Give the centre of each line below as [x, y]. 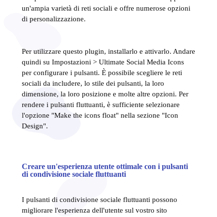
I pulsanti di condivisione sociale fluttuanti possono [99, 199]
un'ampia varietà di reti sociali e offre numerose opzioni [106, 8]
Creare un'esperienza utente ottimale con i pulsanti [105, 166]
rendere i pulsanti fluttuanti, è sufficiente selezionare [101, 104]
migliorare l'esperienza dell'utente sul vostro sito [94, 210]
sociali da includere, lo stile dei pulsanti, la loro [93, 83]
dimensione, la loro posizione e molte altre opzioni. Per [105, 94]
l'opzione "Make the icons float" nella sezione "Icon [100, 115]
